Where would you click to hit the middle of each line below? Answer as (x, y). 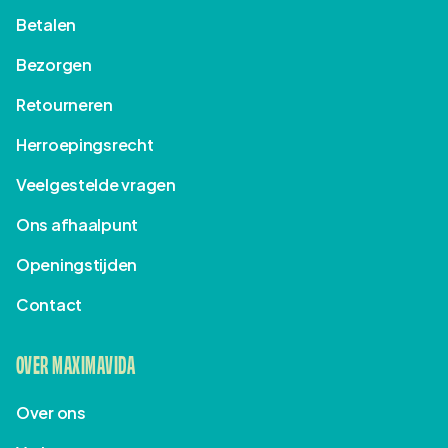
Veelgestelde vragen (96, 184)
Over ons (51, 412)
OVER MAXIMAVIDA (76, 362)
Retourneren (64, 104)
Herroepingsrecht (85, 144)
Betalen (46, 24)
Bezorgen (54, 64)
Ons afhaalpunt (77, 224)
